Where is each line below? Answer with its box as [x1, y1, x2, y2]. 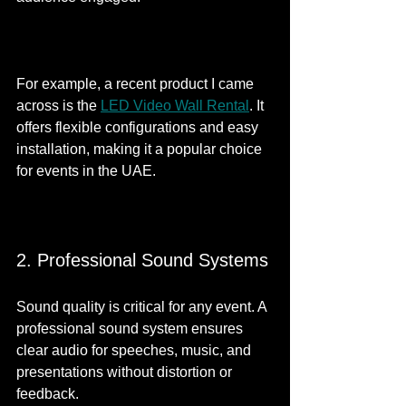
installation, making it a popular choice [16, 141, 266, 157]
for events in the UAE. [16, 163, 156, 179]
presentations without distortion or [16, 364, 236, 380]
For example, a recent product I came [16, 76, 257, 92]
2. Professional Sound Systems [16, 250, 268, 270]
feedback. [16, 386, 79, 401]
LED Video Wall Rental [101, 98, 249, 113]
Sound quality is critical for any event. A [16, 299, 270, 314]
